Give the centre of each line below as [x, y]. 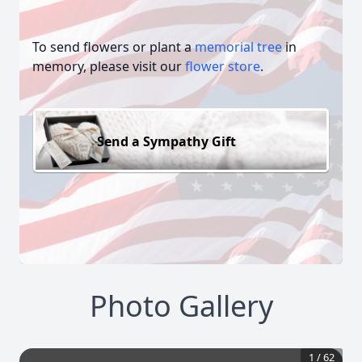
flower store [223, 66]
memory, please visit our [109, 66]
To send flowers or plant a [114, 47]
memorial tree [238, 47]
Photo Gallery [181, 306]
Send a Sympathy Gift [166, 141]
